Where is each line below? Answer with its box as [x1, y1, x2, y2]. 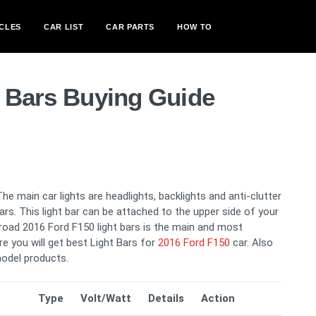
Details [148, 292, 184, 305]
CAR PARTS [106, 22, 155, 31]
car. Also [230, 236, 273, 249]
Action [201, 292, 235, 305]
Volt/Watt [80, 292, 131, 305]
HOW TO [177, 22, 213, 31]
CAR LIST [43, 22, 84, 31]
